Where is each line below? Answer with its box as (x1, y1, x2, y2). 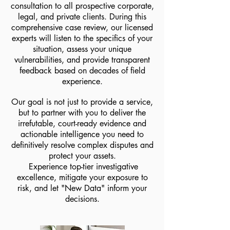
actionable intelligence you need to (21, 129, 144, 140)
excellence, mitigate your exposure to (16, 172, 148, 183)
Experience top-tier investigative (26, 161, 138, 172)
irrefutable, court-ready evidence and (18, 118, 146, 129)
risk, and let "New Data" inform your (17, 183, 147, 194)
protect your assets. (48, 150, 116, 161)
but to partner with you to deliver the (18, 107, 146, 118)
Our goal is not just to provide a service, (11, 97, 153, 107)
